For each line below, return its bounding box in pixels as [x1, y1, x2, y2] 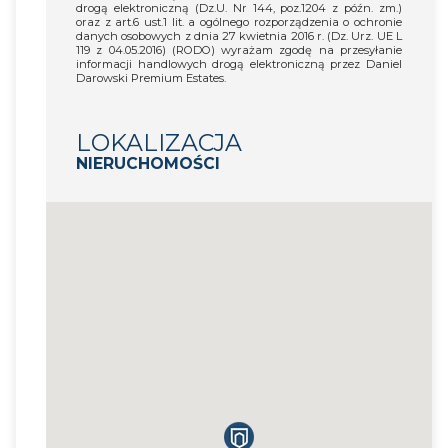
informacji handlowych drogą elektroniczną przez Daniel [76, 56, 402, 71]
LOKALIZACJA [76, 127, 242, 157]
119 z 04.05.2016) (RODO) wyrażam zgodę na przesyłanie [76, 42, 402, 57]
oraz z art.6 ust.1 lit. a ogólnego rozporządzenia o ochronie [76, 14, 402, 29]
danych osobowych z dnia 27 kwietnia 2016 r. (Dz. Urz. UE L [76, 28, 402, 43]
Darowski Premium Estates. [76, 70, 226, 85]
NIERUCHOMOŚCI [76, 153, 220, 173]
